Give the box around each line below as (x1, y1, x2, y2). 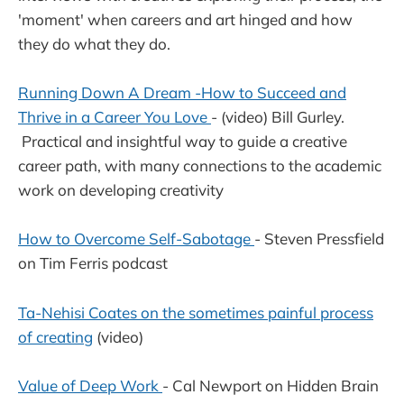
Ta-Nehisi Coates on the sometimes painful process (18, 302, 373, 322)
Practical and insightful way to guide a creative (18, 132, 347, 151)
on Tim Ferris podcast (18, 253, 168, 273)
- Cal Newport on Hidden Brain (162, 375, 379, 395)
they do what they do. (18, 33, 170, 53)
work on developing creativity (18, 180, 224, 200)
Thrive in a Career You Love (18, 107, 211, 127)
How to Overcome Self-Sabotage (18, 229, 254, 249)
